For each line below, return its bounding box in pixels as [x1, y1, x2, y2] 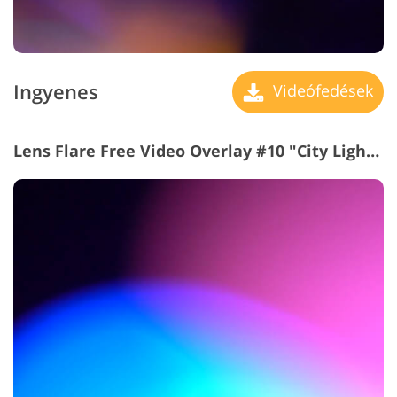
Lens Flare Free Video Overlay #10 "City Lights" [366, 139, 379, 161]
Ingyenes [13, 78, 98, 106]
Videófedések [269, 79, 373, 101]
